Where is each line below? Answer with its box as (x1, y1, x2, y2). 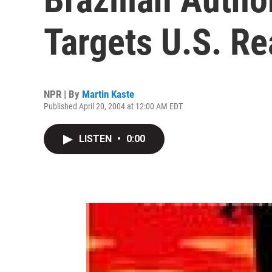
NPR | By (44, 88, 82, 100)
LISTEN (79, 133, 114, 144)
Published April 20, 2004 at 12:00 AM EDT (44, 101, 183, 111)
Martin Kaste (82, 88, 134, 100)
